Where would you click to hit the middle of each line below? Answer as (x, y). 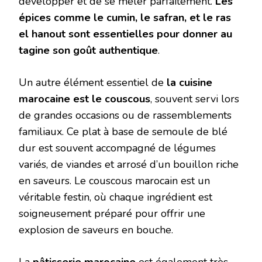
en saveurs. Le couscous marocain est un (114, 181)
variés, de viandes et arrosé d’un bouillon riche (129, 165)
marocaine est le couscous (85, 99)
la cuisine (189, 83)
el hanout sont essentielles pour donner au (125, 34)
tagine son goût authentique (88, 51)
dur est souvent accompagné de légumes (117, 148)
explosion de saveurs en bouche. (96, 230)
